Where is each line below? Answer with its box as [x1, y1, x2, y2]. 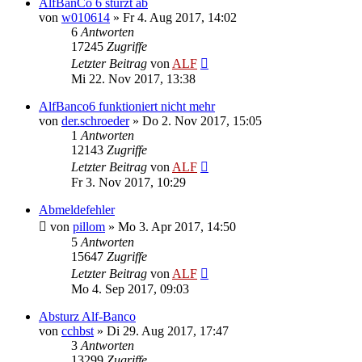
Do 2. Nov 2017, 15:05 [142, 113, 262, 128]
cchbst [61, 323, 94, 338]
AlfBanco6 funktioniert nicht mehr [39, 99, 215, 113]
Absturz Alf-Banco [39, 309, 136, 323]
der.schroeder [61, 113, 129, 128]
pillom [73, 219, 105, 234]
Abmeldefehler [39, 202, 115, 217]
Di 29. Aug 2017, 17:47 [107, 323, 229, 338]
